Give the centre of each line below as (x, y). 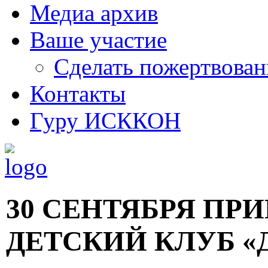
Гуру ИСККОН (105, 121)
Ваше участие (98, 40)
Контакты (78, 94)
